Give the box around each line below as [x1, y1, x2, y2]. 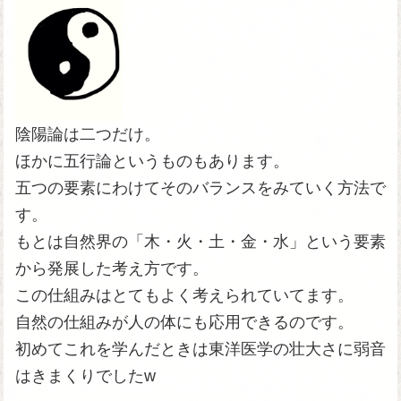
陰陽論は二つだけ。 [14, 125, 160, 143]
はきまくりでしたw [14, 367, 156, 385]
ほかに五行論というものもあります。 [14, 152, 289, 170]
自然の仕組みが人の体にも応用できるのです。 [14, 313, 354, 331]
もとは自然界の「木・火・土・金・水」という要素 [14, 233, 386, 251]
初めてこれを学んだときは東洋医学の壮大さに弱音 [14, 340, 386, 358]
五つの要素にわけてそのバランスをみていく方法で [14, 179, 386, 197]
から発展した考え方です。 [14, 260, 209, 277]
